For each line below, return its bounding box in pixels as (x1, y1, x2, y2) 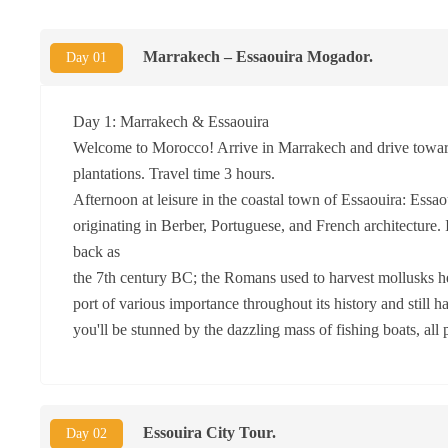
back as (73, 242, 120, 260)
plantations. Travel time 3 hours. (73, 164, 275, 182)
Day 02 (66, 425, 107, 441)
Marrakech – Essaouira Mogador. (143, 47, 373, 65)
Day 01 (66, 49, 107, 65)
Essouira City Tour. (143, 423, 276, 441)
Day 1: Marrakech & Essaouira (73, 112, 269, 130)
